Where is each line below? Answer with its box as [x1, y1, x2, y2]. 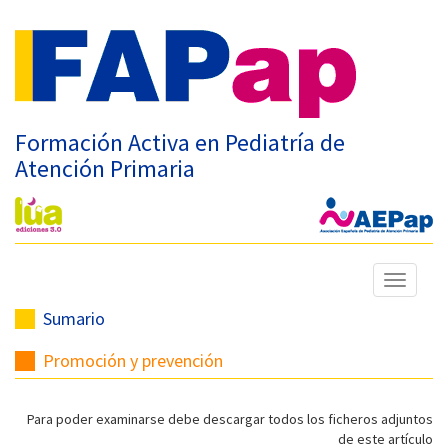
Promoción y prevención [43, 349, 223, 372]
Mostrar [394, 273, 441, 291]
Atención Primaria [15, 153, 195, 184]
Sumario [43, 307, 105, 330]
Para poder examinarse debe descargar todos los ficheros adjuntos [27, 410, 433, 428]
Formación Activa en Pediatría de [15, 127, 345, 158]
